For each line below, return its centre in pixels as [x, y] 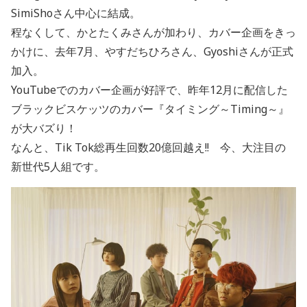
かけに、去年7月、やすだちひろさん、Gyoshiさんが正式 [152, 51]
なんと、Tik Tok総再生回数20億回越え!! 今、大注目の [148, 147]
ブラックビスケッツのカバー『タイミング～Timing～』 [150, 109]
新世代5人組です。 [58, 166]
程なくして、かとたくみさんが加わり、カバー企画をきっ [153, 32]
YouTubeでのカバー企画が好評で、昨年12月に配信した [149, 89]
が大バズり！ [44, 128]
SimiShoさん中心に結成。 [76, 13]
